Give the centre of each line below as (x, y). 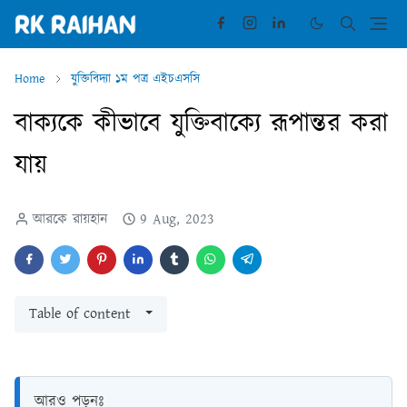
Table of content (80, 314)
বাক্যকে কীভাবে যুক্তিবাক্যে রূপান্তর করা (201, 124)
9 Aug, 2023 (177, 220)
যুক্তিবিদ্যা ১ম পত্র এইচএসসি (135, 79)
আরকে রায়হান (70, 220)
